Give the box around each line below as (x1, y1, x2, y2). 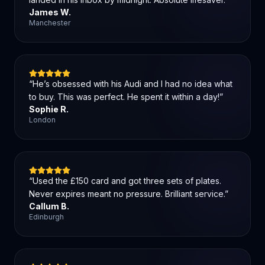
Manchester (29, 18, 70, 27)
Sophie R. (29, 104, 69, 114)
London (29, 115, 56, 124)
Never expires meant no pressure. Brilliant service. (29, 189, 225, 199)
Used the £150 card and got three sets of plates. (33, 176, 221, 186)
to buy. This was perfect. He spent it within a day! (29, 92, 219, 102)
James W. (29, 7, 71, 17)
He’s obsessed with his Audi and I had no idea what (33, 79, 232, 89)
